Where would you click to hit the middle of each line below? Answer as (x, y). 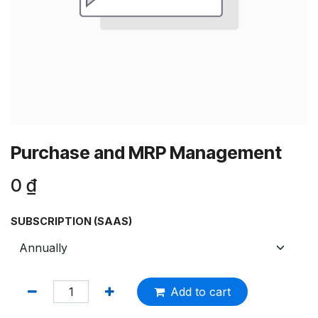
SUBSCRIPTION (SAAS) (71, 221)
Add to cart (201, 292)
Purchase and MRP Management (146, 153)
